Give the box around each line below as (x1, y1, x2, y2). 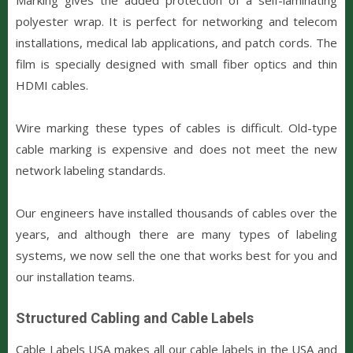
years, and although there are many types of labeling (16, 225, 337, 242)
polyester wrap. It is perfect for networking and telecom (16, 13, 337, 29)
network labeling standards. (16, 162, 165, 178)
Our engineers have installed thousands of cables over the (16, 204, 337, 221)
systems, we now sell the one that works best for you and (16, 247, 337, 263)
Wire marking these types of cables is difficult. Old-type (16, 119, 337, 136)
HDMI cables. (16, 76, 88, 93)
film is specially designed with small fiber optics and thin (16, 55, 337, 72)
